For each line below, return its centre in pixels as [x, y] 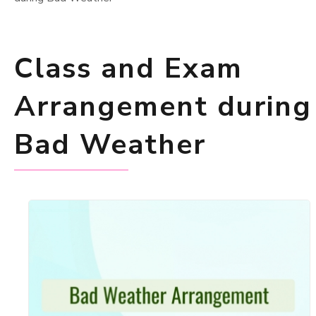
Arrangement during [163, 106]
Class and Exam [128, 68]
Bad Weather [110, 144]
